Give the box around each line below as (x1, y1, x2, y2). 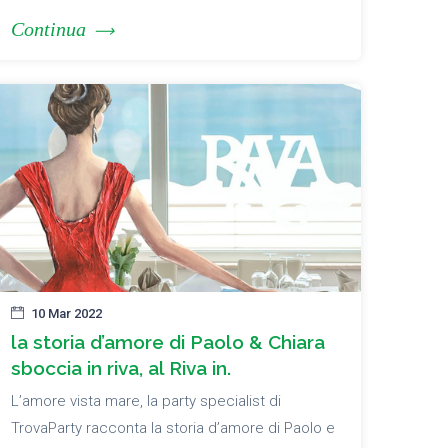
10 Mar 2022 (31, 306, 102, 322)
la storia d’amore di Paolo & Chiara (11, 331, 325, 354)
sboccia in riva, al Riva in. (11, 357, 231, 380)
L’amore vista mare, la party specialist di (11, 392, 281, 411)
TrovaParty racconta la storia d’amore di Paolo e (11, 419, 335, 438)
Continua (11, 18, 86, 41)
